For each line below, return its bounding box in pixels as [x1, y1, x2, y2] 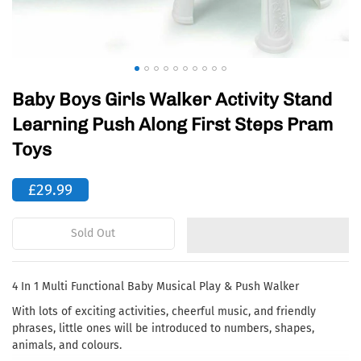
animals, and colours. [12, 338, 122, 352]
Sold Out [71, 226, 116, 240]
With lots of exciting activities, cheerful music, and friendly [12, 305, 316, 318]
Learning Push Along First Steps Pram [12, 114, 333, 135]
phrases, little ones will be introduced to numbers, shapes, [12, 322, 314, 335]
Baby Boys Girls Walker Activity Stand [12, 89, 332, 110]
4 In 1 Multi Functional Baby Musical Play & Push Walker [12, 280, 299, 293]
